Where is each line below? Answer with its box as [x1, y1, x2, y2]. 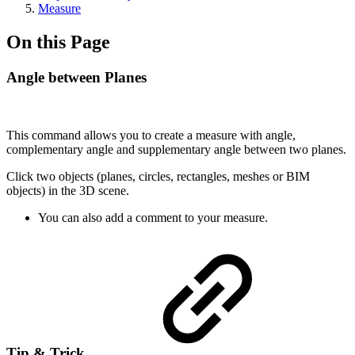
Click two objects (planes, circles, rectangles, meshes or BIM [6, 169, 310, 183]
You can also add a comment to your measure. [38, 210, 268, 224]
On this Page [6, 31, 110, 52]
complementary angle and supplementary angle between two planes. [6, 142, 346, 156]
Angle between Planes [6, 68, 147, 86]
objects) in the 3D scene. [6, 183, 136, 197]
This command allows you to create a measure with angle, [6, 128, 296, 142]
